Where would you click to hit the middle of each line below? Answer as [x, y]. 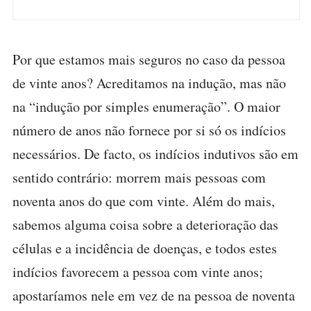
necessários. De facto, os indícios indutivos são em [155, 154]
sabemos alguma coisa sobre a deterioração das [145, 225]
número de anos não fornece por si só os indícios [149, 130]
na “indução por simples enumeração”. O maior [146, 107]
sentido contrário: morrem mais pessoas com [139, 177]
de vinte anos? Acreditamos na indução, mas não [149, 83]
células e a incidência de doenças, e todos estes [145, 248]
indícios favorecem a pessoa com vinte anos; [138, 272]
